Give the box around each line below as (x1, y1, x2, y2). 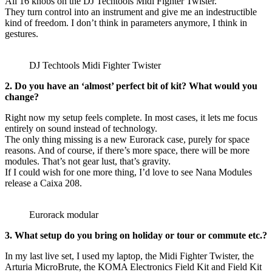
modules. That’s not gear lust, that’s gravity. (5, 156, 171, 167)
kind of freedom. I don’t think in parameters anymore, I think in (5, 18, 247, 29)
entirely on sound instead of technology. (5, 123, 157, 134)
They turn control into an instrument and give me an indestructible (5, 7, 257, 18)
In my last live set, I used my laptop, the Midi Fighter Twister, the (5, 251, 254, 262)
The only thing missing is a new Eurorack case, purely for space (5, 134, 250, 145)
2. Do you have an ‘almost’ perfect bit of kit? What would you (5, 81, 257, 92)
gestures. (5, 29, 38, 39)
